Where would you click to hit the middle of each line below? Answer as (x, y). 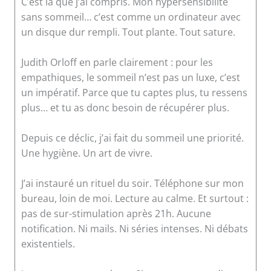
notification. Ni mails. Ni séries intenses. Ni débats (134, 229)
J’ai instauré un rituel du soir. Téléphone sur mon (132, 184)
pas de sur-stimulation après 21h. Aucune (116, 214)
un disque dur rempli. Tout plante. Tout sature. (128, 32)
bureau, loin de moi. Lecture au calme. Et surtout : (135, 199)
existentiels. (48, 244)
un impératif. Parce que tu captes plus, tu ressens (134, 93)
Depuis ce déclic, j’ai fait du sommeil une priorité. (132, 138)
